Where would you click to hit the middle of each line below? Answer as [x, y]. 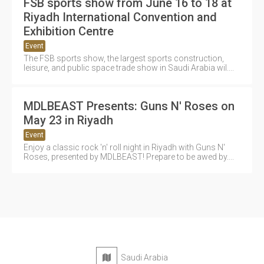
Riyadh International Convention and [120, 17]
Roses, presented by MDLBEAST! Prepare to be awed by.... [129, 156]
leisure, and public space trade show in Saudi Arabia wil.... [129, 67]
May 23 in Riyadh [68, 120]
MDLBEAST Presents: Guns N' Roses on [129, 106]
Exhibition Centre [69, 31]
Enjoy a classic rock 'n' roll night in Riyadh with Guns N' [124, 147]
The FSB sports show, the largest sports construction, [124, 58]
